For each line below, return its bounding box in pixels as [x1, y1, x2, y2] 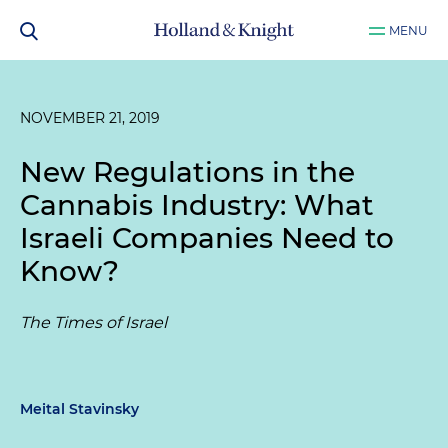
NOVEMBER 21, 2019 [20, 109, 160, 127]
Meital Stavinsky [20, 400, 139, 418]
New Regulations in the [20, 155, 355, 189]
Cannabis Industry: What [20, 188, 374, 222]
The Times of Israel [20, 313, 167, 332]
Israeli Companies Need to [20, 221, 394, 255]
